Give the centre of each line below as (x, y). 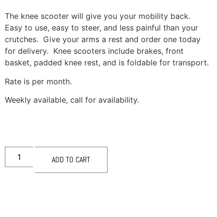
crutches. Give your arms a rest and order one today (103, 39)
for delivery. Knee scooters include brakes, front (94, 51)
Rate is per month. (38, 81)
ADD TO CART (71, 159)
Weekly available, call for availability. (72, 100)
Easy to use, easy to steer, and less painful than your (101, 28)
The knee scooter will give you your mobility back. (99, 16)
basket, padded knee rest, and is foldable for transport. (107, 63)
